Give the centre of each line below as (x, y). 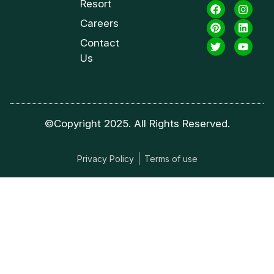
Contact (99, 43)
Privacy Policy (105, 159)
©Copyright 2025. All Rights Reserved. (137, 123)
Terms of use (171, 159)
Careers (99, 23)
